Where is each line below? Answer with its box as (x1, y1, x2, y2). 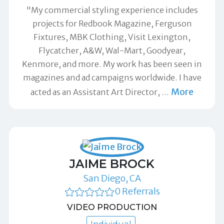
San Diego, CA (83, 172, 141, 184)
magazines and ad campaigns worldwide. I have (22, 72, 201, 82)
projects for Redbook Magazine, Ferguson (32, 18, 192, 28)
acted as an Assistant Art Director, (30, 86, 161, 97)
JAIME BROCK (69, 156, 154, 171)
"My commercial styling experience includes (26, 4, 198, 15)
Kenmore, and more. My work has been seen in (22, 58, 202, 69)
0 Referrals (114, 185, 160, 197)
